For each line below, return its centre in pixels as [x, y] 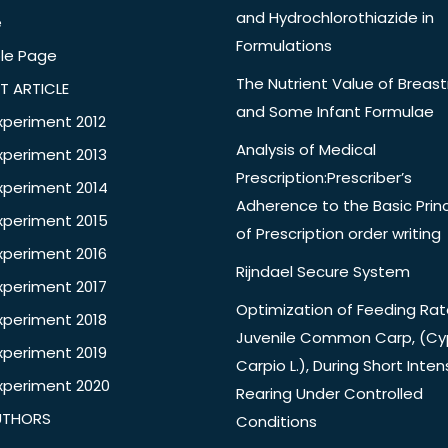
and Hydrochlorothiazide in [335, 18]
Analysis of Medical [306, 150]
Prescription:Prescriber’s [324, 178]
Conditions [276, 422]
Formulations [284, 46]
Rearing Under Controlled [329, 394]
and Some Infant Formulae [335, 112]
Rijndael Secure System [323, 272]
